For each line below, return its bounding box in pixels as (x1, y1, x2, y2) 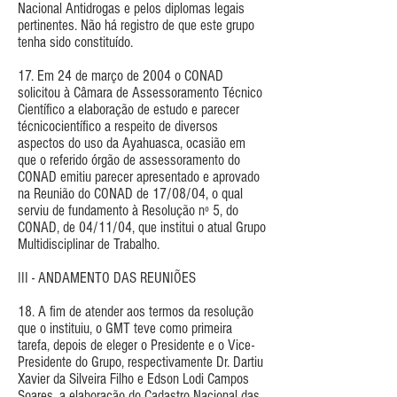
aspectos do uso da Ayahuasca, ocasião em (18, 134, 245, 152)
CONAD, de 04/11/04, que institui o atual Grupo (18, 218, 266, 236)
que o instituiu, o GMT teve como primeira (18, 319, 232, 337)
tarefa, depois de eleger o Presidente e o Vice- (18, 336, 254, 354)
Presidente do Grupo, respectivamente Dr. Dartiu (18, 353, 263, 370)
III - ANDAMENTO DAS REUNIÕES (18, 269, 196, 286)
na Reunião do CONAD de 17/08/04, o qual (18, 184, 243, 202)
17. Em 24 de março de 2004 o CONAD (18, 66, 223, 84)
